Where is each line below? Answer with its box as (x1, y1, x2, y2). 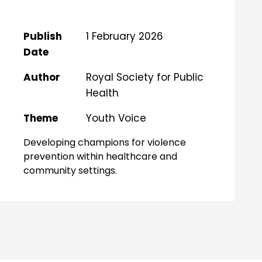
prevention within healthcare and (23, 149, 178, 163)
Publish (23, 29, 63, 43)
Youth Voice (86, 111, 147, 125)
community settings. (23, 163, 118, 177)
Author (23, 70, 61, 84)
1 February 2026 (86, 29, 164, 43)
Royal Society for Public (86, 70, 204, 84)
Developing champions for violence (23, 135, 187, 149)
